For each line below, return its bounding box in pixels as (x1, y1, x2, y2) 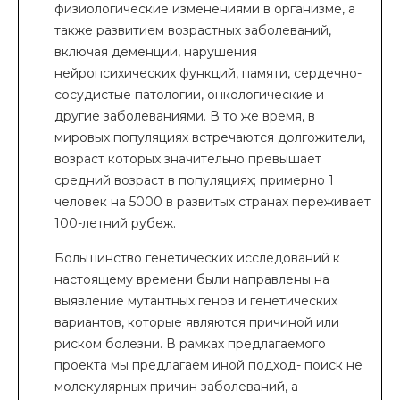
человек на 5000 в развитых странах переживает (54, 194, 371, 210)
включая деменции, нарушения (54, 44, 257, 60)
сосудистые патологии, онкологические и (54, 87, 324, 103)
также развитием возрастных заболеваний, (54, 22, 331, 38)
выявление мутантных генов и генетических (54, 293, 337, 309)
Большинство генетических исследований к (54, 250, 340, 266)
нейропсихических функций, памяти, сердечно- (54, 65, 362, 81)
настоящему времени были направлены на (54, 271, 329, 287)
